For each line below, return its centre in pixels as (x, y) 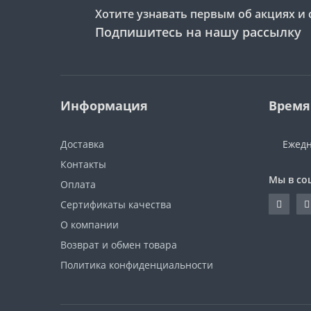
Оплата (78, 185)
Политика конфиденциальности (137, 265)
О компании (90, 225)
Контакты (83, 165)
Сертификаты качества (116, 205)
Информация (104, 106)
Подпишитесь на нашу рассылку (198, 32)
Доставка (82, 144)
